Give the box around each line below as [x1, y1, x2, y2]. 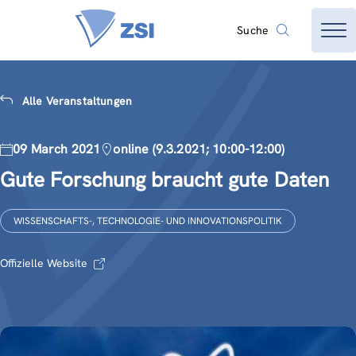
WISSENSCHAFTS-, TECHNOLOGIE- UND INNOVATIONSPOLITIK [14, 215, 282, 227]
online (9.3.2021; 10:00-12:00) [113, 141, 285, 157]
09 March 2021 [13, 141, 101, 157]
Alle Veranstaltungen [22, 94, 132, 108]
